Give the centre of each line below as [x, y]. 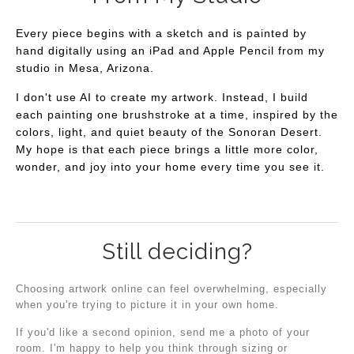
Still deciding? [177, 252]
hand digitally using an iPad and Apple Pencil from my [170, 51]
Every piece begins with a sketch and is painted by [161, 34]
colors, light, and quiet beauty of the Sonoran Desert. [169, 132]
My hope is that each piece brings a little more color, [167, 150]
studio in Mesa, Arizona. [85, 68]
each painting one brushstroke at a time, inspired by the [177, 115]
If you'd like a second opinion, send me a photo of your [163, 333]
